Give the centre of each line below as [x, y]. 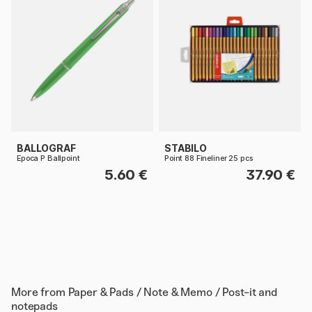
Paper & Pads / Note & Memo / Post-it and [172, 292]
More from [40, 292]
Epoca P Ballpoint [48, 158]
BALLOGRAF [46, 148]
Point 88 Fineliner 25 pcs [209, 158]
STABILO [186, 148]
